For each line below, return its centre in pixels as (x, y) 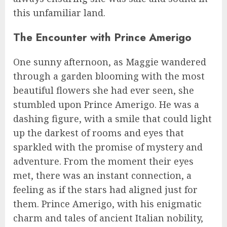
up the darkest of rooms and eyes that (99, 133)
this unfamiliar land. (59, 12)
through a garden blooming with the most (109, 76)
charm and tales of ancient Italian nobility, (108, 218)
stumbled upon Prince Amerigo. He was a (106, 104)
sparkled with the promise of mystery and (108, 147)
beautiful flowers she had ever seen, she (104, 90)
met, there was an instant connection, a (102, 175)
